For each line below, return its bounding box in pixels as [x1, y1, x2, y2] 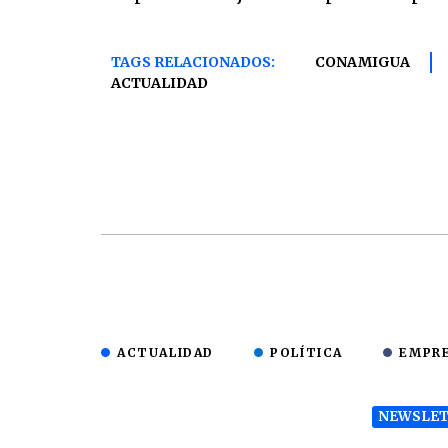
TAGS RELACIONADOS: [111, 52, 275, 71]
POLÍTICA [270, 344, 344, 360]
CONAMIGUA [315, 52, 410, 71]
